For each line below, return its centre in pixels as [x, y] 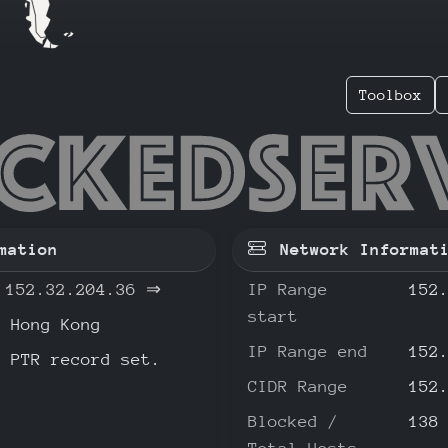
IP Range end [308, 351]
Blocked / [293, 421]
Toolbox [390, 94]
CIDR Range [298, 386]
